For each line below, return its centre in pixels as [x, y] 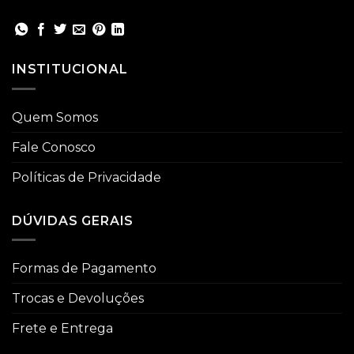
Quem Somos [55, 117]
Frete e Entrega [62, 329]
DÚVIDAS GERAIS [73, 220]
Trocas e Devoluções [78, 299]
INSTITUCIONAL [70, 70]
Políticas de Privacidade [87, 177]
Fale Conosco [54, 147]
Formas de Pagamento [84, 269]
